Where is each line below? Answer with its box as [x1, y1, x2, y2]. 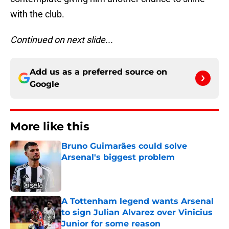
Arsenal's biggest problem [61, 152, 175, 163]
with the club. [10, 9, 64, 20]
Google [30, 79, 59, 89]
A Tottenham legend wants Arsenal [61, 196, 214, 207]
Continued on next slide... [10, 34, 113, 45]
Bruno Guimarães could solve [61, 141, 187, 151]
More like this [10, 120, 89, 134]
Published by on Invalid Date [61, 163, 150, 172]
